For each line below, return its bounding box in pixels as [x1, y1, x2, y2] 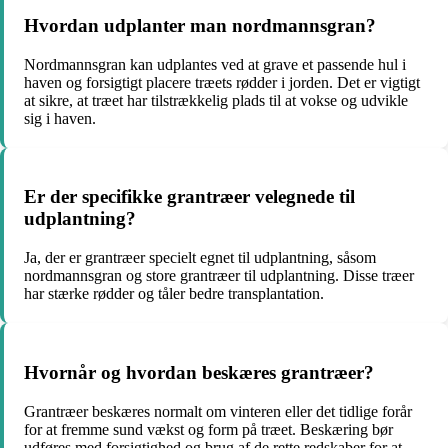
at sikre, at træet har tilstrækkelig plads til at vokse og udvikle [24, 91, 408, 109]
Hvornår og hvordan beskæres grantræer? [24, 361, 374, 383]
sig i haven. [24, 109, 96, 127]
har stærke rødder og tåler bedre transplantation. [24, 285, 324, 303]
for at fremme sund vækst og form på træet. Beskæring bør [24, 420, 393, 438]
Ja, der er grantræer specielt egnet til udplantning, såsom [24, 249, 376, 267]
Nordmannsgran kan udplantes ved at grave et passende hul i [24, 55, 406, 73]
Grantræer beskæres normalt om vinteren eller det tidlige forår [24, 402, 412, 420]
